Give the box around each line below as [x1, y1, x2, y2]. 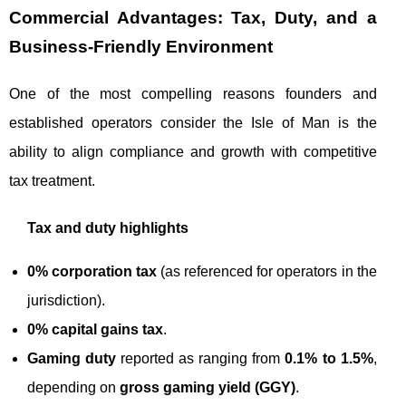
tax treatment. [9, 172, 95, 188]
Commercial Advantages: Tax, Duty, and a [9, 7, 377, 27]
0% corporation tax [27, 263, 158, 279]
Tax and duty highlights [27, 219, 188, 236]
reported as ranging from [116, 350, 285, 366]
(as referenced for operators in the [157, 263, 377, 279]
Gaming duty [27, 350, 117, 366]
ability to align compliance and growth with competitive [9, 143, 377, 159]
